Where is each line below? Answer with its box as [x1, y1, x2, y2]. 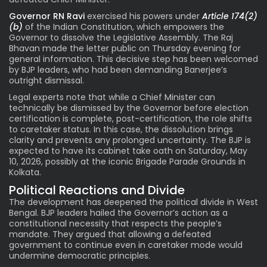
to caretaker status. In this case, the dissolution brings [9, 123, 233, 135]
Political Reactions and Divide [9, 181, 185, 198]
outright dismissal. [9, 74, 84, 86]
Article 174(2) [202, 10, 257, 22]
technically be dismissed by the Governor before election [9, 101, 249, 114]
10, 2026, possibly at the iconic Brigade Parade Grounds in [9, 155, 246, 167]
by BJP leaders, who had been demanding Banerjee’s [9, 63, 227, 76]
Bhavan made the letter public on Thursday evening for [9, 42, 241, 54]
